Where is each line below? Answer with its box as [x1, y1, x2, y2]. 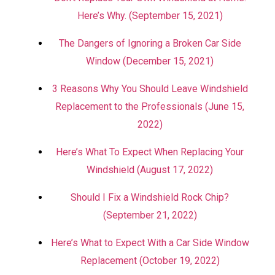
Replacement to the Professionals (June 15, [55, 101, 244, 112]
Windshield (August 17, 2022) [87, 164, 213, 176]
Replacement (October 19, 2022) [80, 255, 220, 266]
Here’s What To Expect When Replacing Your [56, 146, 244, 158]
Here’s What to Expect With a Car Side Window [50, 237, 249, 249]
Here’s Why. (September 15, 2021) [77, 10, 223, 21]
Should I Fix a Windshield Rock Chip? [71, 192, 229, 203]
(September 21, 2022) [103, 209, 197, 221]
